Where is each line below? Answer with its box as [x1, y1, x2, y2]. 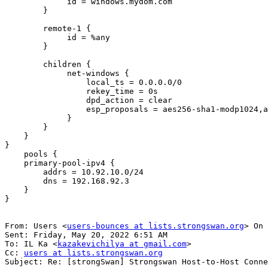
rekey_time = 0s [5, 87, 86, 96]
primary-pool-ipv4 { [5, 159, 24, 168]
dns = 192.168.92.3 [5, 176, 43, 186]
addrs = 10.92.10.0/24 [5, 167, 43, 177]
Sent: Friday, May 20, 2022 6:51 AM [5, 230, 167, 240]
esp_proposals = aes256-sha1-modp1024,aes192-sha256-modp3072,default [5, 105, 86, 114]
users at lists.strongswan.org [24, 248, 163, 258]
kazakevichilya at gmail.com [57, 239, 187, 249]
